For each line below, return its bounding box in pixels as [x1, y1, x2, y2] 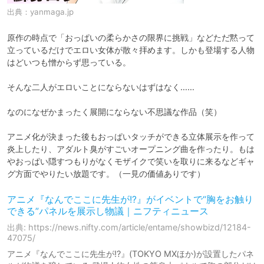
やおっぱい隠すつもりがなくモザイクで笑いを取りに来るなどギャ [7, 156, 255, 166]
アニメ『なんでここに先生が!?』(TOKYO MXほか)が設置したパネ [7, 249, 254, 259]
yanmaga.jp [30, 7, 74, 16]
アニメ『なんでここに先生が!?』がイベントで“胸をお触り [7, 194, 253, 205]
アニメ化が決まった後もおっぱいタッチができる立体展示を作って [7, 131, 255, 141]
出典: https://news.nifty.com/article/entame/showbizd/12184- [7, 222, 251, 232]
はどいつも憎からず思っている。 [7, 57, 131, 67]
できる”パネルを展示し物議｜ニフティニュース [7, 206, 209, 217]
